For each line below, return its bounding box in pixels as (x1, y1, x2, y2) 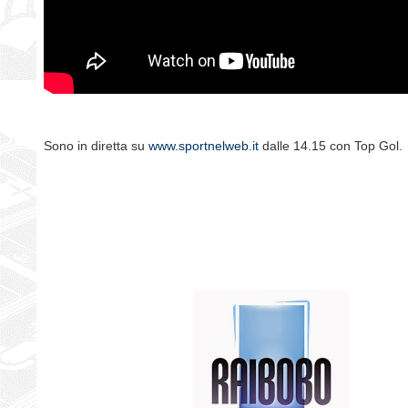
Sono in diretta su (44, 138, 148, 154)
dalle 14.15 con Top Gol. (259, 138, 403, 154)
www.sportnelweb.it (148, 138, 259, 154)
